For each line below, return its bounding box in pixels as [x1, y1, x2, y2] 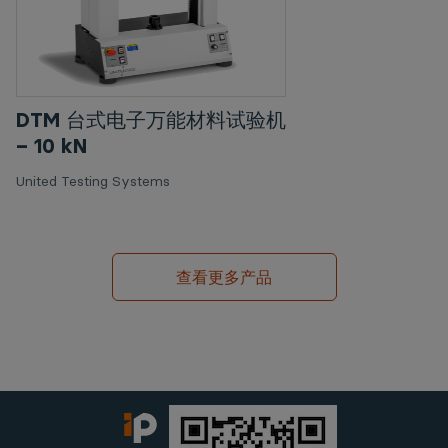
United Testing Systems [15, 172, 170, 190]
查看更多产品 [176, 267, 272, 287]
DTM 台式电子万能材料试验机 [15, 108, 286, 132]
